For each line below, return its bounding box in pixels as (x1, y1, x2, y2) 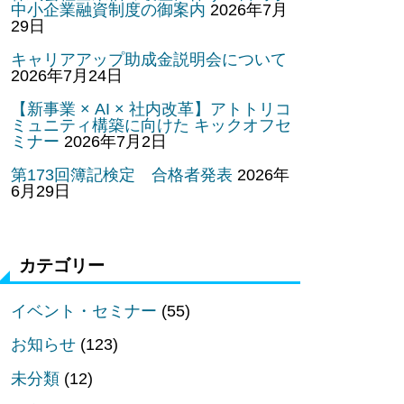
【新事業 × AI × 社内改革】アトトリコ (11, 99, 291, 118)
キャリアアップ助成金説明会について (11, 50, 287, 69)
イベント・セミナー (11, 302, 157, 321)
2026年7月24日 (11, 66, 123, 85)
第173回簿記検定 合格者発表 (11, 166, 233, 185)
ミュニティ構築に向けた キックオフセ (11, 115, 291, 134)
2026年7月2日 (64, 132, 167, 151)
